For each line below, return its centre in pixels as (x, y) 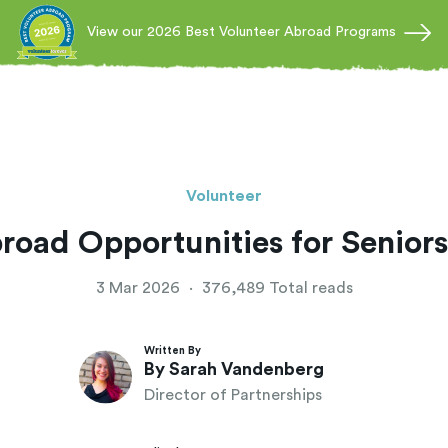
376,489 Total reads (275, 288)
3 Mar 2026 (139, 288)
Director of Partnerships (233, 395)
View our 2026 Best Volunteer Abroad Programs (241, 32)
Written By (172, 350)
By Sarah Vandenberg (234, 369)
